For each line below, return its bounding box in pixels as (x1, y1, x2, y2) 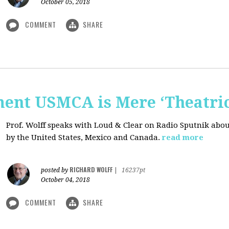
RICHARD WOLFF (70, 165, 112, 174)
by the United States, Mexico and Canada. (6, 133, 160, 142)
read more (162, 133, 203, 142)
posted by (41, 167, 70, 174)
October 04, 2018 (41, 176, 90, 184)
